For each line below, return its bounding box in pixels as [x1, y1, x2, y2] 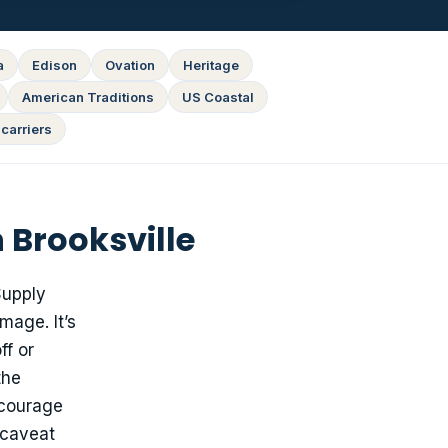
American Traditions [22, 89, 154, 106]
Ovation [105, 57, 155, 74]
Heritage [183, 57, 239, 74]
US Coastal [182, 89, 254, 106]
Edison [32, 57, 77, 74]
